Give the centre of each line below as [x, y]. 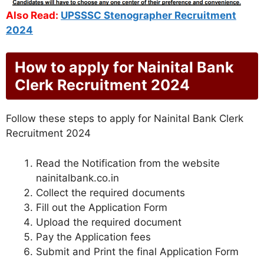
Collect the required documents [110, 192]
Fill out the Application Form [102, 207]
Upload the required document [109, 222]
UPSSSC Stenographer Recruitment [148, 15]
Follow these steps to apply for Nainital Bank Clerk [125, 119]
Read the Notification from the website [128, 163]
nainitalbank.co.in [77, 178]
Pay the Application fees [93, 237]
